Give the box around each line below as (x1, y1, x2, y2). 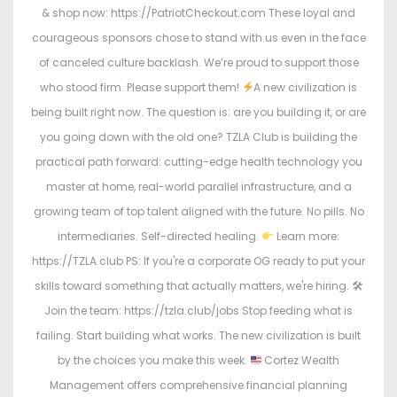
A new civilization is (253, 80, 358, 96)
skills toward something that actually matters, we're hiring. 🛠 (35, 278, 362, 294)
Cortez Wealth (261, 353, 340, 369)
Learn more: (273, 229, 339, 245)
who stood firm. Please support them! (39, 80, 242, 96)
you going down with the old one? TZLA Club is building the (40, 129, 357, 145)
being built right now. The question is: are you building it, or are (31, 105, 366, 121)
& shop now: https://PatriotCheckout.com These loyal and (42, 5, 355, 21)
